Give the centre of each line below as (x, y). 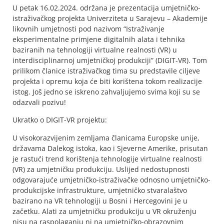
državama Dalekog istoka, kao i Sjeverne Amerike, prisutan (110, 148)
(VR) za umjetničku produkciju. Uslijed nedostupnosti (101, 169)
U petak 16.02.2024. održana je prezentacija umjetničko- (106, 7)
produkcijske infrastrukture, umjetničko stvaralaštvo (100, 190)
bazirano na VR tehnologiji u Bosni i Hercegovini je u (100, 200)
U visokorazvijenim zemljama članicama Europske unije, (106, 137)
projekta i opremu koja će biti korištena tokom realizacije (107, 81)
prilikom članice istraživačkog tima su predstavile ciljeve (106, 70)
